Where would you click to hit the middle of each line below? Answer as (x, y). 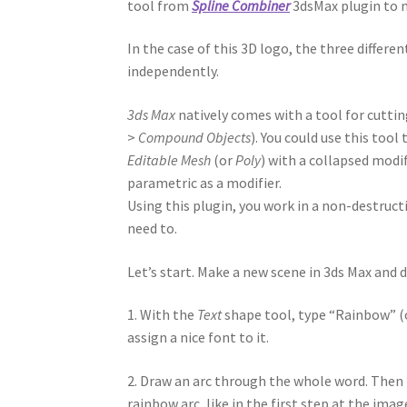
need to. (153, 228)
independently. (174, 71)
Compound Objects (195, 137)
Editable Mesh (169, 159)
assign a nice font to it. (199, 338)
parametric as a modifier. (205, 182)
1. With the (163, 315)
